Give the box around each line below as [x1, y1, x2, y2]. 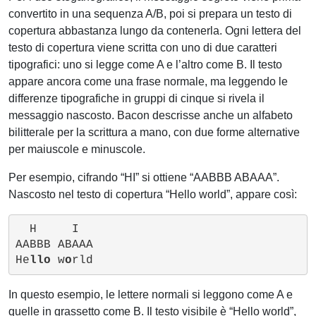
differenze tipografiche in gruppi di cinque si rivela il [8, 92, 265, 105]
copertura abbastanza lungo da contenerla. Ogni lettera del [8, 25, 301, 37]
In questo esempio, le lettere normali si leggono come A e [8, 288, 293, 301]
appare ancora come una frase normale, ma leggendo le [8, 75, 288, 88]
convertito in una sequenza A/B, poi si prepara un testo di [8, 8, 292, 20]
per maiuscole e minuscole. [8, 143, 145, 156]
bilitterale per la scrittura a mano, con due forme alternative [8, 126, 300, 139]
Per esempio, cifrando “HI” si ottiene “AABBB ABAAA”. [8, 171, 279, 184]
